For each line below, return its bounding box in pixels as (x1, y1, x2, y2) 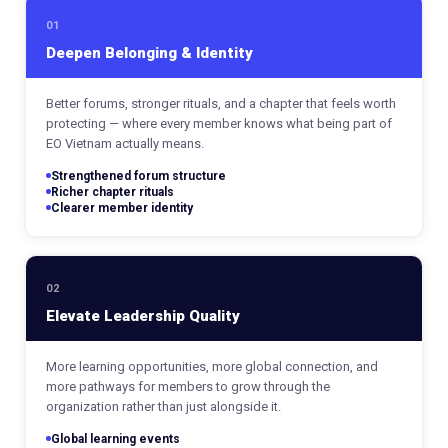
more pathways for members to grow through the (45, 379, 330, 395)
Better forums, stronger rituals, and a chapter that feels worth (45, 96, 396, 112)
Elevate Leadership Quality (45, 307, 240, 326)
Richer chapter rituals (50, 185, 174, 200)
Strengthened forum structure (50, 169, 226, 184)
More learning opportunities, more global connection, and (45, 359, 378, 375)
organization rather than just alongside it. (45, 399, 281, 415)
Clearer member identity (50, 201, 193, 216)
